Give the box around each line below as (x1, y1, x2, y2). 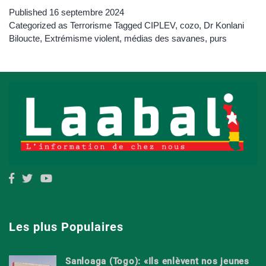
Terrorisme (70, 20, 112, 30)
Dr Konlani (204, 20, 244, 30)
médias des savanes (124, 33, 205, 43)
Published (9, 7, 49, 17)
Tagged (114, 20, 144, 30)
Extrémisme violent (45, 33, 119, 43)
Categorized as (9, 20, 70, 30)
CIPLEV (144, 20, 175, 30)
